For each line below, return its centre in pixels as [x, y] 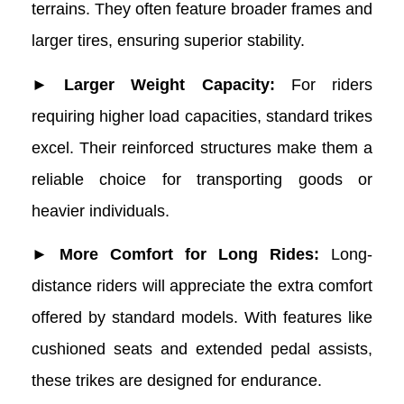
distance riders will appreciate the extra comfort [202, 285]
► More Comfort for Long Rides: [181, 254]
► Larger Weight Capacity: [161, 84]
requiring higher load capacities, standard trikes [202, 116]
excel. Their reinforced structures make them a [202, 147]
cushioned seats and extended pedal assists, [202, 349]
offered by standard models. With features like [202, 317]
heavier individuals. [101, 211]
